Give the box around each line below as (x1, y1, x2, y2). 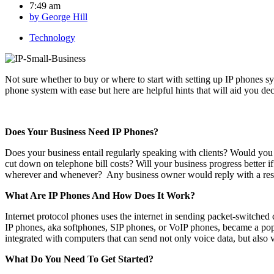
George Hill (39, 11, 87, 22)
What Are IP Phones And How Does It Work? (5, 190, 195, 201)
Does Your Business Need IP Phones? (5, 126, 158, 137)
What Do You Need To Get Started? (5, 253, 154, 264)
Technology (29, 32, 75, 43)
